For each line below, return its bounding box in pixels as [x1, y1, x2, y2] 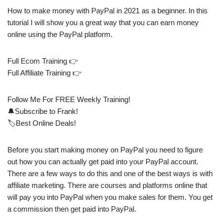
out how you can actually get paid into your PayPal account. [7, 157, 198, 166]
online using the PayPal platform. [7, 30, 112, 38]
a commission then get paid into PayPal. [7, 204, 136, 213]
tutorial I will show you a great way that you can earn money [7, 18, 199, 27]
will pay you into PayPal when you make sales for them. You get [7, 192, 213, 201]
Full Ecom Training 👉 [7, 56, 78, 65]
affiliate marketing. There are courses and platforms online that [7, 181, 207, 189]
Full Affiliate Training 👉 [7, 68, 81, 77]
